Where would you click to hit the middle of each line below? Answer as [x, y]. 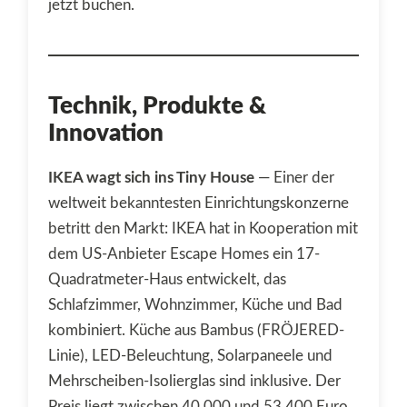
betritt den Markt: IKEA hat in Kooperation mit [203, 229]
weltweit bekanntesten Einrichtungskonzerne [199, 203]
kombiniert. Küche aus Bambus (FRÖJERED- [196, 331]
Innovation [106, 134]
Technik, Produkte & [157, 107]
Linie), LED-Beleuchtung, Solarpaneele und [190, 356]
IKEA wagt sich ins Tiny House [151, 178]
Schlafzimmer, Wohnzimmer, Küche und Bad [195, 305]
